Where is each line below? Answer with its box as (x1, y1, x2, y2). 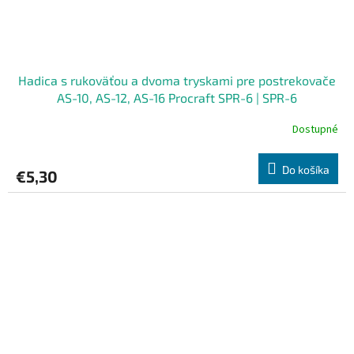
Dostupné (292, 122, 338, 138)
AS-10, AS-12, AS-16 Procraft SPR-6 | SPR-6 (57, 89, 297, 105)
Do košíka (282, 162, 330, 176)
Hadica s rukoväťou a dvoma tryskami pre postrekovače (18, 72, 336, 88)
